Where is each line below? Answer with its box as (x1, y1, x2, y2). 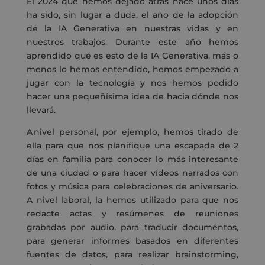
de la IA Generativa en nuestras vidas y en (26, 23, 239, 34)
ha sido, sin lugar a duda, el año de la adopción (26, 9, 239, 21)
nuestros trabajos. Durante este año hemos (26, 37, 239, 48)
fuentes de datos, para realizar (26, 249, 176, 260)
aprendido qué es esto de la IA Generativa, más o (26, 50, 239, 62)
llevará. (26, 105, 58, 116)
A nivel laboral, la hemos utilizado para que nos (26, 195, 239, 206)
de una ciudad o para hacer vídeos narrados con (26, 167, 239, 179)
